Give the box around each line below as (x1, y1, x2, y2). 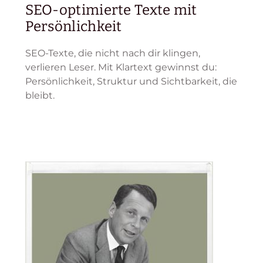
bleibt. (25, 90, 55, 102)
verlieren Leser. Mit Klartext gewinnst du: (25, 62, 217, 73)
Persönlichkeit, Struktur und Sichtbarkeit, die (25, 76, 237, 87)
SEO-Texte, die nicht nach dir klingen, (25, 48, 200, 59)
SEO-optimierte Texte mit (25, 2, 197, 19)
